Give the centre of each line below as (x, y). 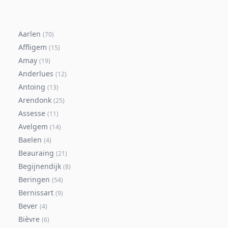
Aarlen (30, 34)
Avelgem (33, 126)
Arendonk (35, 100)
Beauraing (36, 153)
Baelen (30, 140)
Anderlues (36, 74)
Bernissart (36, 193)
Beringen (34, 179)
